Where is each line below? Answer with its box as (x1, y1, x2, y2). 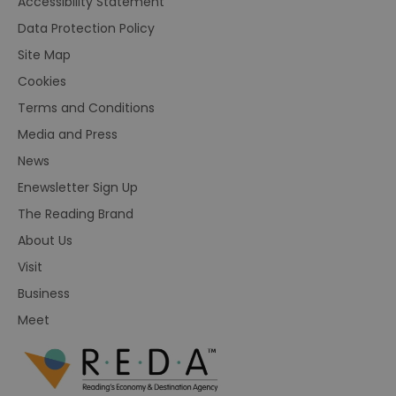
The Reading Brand (18, 204, 133, 223)
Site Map (18, 45, 71, 64)
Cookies (18, 72, 66, 90)
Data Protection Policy (18, 19, 155, 37)
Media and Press (18, 125, 118, 143)
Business (18, 284, 70, 302)
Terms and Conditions (18, 98, 155, 117)
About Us (18, 231, 72, 249)
